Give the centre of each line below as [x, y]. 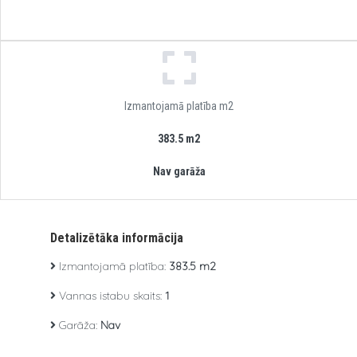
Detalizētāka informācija [117, 238]
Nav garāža [179, 171]
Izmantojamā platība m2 [179, 106]
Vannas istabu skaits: [110, 296]
